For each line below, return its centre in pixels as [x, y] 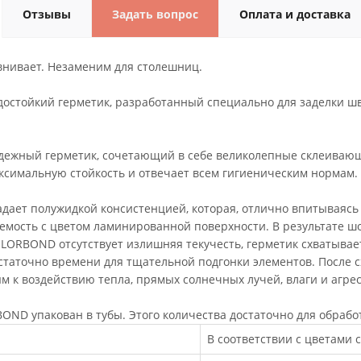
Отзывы [47, 14]
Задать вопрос [155, 14]
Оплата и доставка [295, 14]
